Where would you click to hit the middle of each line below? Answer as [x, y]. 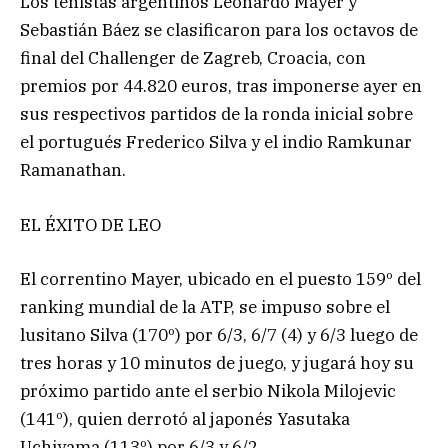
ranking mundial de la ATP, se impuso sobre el [205, 306]
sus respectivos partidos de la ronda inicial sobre [216, 114]
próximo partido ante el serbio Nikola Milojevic [208, 390]
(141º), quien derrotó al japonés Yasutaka [185, 418]
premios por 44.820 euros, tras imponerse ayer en [221, 86]
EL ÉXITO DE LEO [90, 224]
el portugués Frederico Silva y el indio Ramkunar [216, 142]
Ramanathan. [73, 170]
